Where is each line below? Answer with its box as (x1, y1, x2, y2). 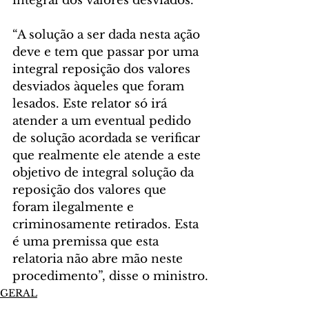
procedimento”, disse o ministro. (12, 269, 208, 284)
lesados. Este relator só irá (12, 97, 170, 112)
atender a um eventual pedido (12, 114, 195, 129)
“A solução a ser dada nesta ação (12, 28, 203, 43)
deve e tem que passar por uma (12, 45, 202, 60)
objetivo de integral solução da (12, 166, 197, 181)
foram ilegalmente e (12, 200, 137, 215)
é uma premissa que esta (12, 235, 162, 250)
